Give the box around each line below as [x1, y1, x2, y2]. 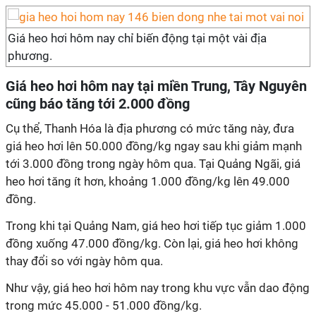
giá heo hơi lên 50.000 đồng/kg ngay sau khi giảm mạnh [6, 139, 302, 153]
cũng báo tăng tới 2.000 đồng [6, 95, 190, 112]
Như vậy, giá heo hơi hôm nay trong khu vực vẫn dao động [6, 281, 310, 295]
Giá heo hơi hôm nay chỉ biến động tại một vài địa [8, 31, 267, 45]
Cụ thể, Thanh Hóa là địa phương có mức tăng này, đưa [6, 121, 294, 135]
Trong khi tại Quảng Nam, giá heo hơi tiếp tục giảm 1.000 [6, 219, 306, 233]
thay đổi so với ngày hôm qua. [6, 254, 163, 268]
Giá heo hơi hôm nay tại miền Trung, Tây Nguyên [6, 78, 307, 95]
